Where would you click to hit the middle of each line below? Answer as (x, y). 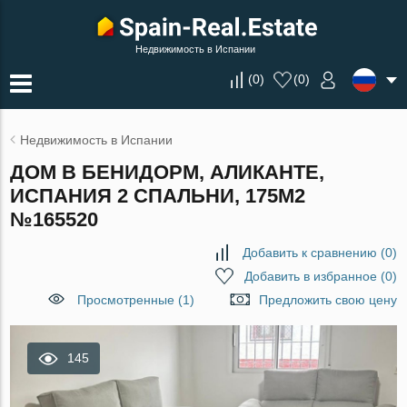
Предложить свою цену (328, 300)
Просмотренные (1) (135, 300)
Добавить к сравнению (309, 253)
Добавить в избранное (310, 276)
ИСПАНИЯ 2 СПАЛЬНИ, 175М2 (158, 196)
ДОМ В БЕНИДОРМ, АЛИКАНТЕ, (168, 172)
